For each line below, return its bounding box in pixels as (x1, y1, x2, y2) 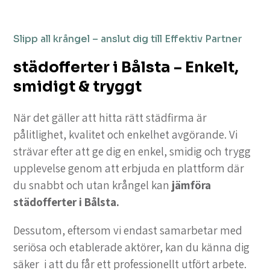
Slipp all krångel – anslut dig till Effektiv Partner (13, 33, 243, 46)
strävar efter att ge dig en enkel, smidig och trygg (13, 144, 251, 159)
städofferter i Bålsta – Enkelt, (13, 58, 239, 77)
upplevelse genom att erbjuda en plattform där (13, 161, 245, 176)
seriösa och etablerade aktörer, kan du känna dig (13, 240, 250, 255)
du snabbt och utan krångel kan (13, 178, 172, 193)
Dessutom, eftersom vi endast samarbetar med (13, 223, 243, 238)
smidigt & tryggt (13, 77, 142, 96)
